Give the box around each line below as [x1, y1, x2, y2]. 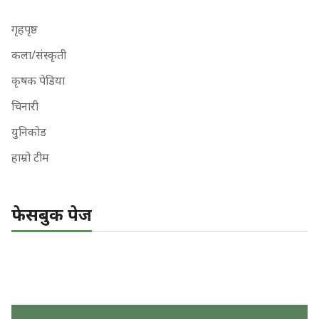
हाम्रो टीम [11, 149, 49, 165]
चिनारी [11, 98, 38, 114]
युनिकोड [11, 123, 46, 140]
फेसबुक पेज [11, 202, 92, 226]
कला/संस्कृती [11, 46, 66, 63]
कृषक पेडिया [11, 72, 65, 88]
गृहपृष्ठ [11, 21, 38, 37]
